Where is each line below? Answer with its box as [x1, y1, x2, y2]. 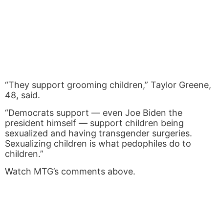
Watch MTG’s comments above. [5, 166, 140, 176]
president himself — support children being [5, 117, 184, 128]
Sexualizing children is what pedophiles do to [5, 138, 191, 149]
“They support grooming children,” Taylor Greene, [5, 79, 211, 90]
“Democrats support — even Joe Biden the [5, 107, 182, 118]
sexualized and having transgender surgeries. [5, 128, 192, 138]
